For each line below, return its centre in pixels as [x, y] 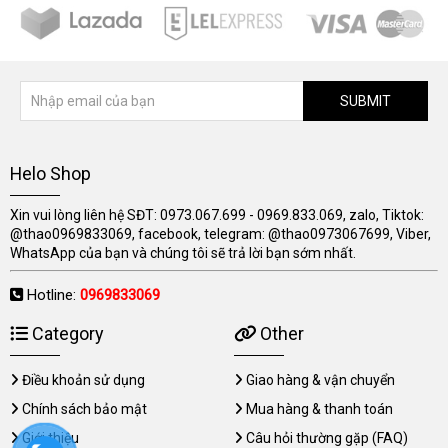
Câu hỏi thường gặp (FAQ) [327, 438]
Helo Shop [50, 173]
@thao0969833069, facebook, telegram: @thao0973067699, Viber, [220, 234]
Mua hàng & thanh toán [319, 409]
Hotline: [53, 295]
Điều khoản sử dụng [83, 380]
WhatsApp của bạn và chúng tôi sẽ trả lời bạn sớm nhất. [183, 253]
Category [66, 333]
